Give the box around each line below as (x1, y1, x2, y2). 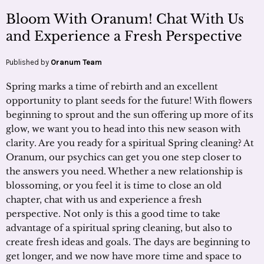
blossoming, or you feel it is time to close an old (6, 179, 222, 191)
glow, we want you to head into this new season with (6, 123, 240, 134)
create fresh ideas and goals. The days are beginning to (6, 236, 250, 247)
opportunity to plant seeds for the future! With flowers (6, 94, 252, 106)
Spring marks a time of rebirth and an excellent (6, 80, 218, 92)
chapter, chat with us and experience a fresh (6, 193, 202, 205)
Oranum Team (51, 57, 102, 67)
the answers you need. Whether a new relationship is (6, 165, 243, 177)
